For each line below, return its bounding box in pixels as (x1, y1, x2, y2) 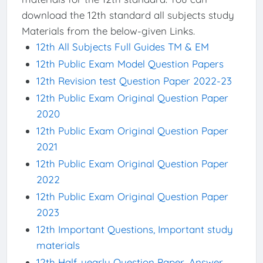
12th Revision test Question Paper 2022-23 (36, 75, 232, 87)
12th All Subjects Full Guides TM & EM (36, 41, 209, 53)
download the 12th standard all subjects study (21, 9, 234, 22)
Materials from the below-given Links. (21, 25, 198, 38)
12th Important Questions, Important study (36, 223, 233, 236)
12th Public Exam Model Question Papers (36, 58, 227, 70)
